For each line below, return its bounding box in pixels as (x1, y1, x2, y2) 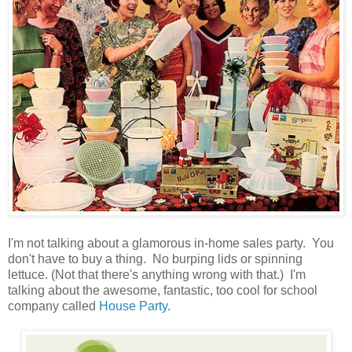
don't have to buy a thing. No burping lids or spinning (8, 252, 302, 266)
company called (8, 299, 99, 313)
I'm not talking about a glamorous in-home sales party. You (8, 236, 334, 251)
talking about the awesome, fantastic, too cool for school (8, 284, 317, 298)
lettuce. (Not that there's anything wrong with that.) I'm (8, 268, 306, 282)
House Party (99, 299, 167, 313)
